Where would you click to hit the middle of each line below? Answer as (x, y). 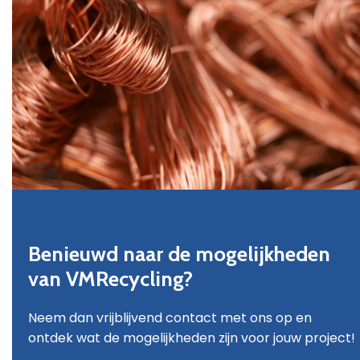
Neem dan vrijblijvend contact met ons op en (170, 318)
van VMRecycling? (110, 279)
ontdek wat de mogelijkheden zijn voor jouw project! (192, 338)
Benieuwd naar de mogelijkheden (179, 254)
